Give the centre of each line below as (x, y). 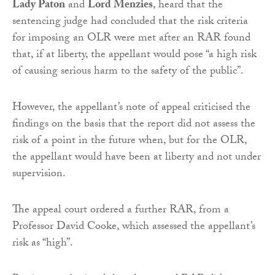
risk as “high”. (43, 244)
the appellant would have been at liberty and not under (137, 158)
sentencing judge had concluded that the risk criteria (130, 22)
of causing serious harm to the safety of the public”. (128, 72)
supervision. (39, 174)
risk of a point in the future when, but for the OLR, (130, 141)
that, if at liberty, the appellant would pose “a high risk (134, 55)
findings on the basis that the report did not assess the (134, 125)
